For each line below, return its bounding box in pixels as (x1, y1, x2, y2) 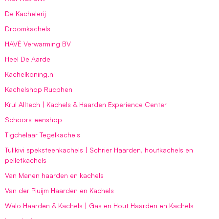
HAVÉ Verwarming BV (5, 39, 71, 48)
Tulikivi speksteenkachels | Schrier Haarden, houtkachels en (5, 145, 193, 154)
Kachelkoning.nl (5, 69, 55, 78)
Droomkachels (5, 24, 50, 33)
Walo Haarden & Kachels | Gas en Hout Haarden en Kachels (5, 201, 194, 210)
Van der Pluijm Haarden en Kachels (5, 186, 114, 195)
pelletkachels (5, 155, 46, 164)
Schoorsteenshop (5, 115, 62, 124)
